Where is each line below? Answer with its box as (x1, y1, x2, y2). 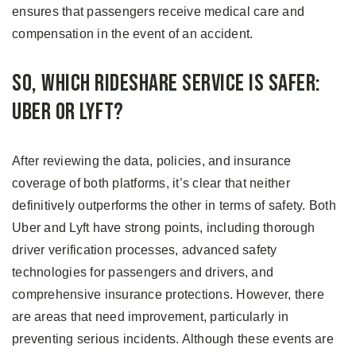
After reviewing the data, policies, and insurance (12, 154, 292, 168)
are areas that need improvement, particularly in (12, 310, 288, 324)
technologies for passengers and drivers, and (12, 265, 273, 280)
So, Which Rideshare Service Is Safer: (12, 69, 321, 99)
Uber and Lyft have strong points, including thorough (12, 221, 315, 235)
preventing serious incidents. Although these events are (12, 332, 334, 346)
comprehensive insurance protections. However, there (12, 288, 324, 302)
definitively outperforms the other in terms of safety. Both (12, 199, 336, 213)
